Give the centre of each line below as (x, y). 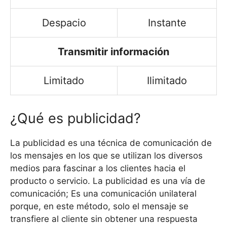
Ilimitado (167, 80)
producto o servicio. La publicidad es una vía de (108, 181)
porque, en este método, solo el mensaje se (99, 206)
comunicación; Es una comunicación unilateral (103, 193)
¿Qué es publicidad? (75, 118)
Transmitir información (113, 51)
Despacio (64, 23)
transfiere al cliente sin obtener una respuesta (104, 219)
